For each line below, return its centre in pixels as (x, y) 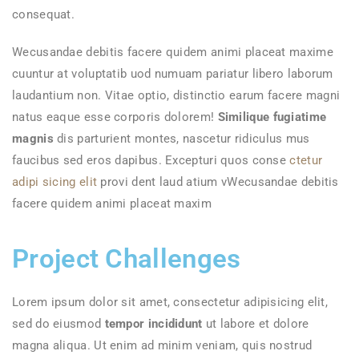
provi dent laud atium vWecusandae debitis (218, 182)
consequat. (44, 14)
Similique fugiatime (272, 117)
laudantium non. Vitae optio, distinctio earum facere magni (176, 95)
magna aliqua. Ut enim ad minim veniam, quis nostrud (162, 345)
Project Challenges (127, 258)
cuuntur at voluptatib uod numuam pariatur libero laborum (173, 74)
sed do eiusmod (57, 324)
